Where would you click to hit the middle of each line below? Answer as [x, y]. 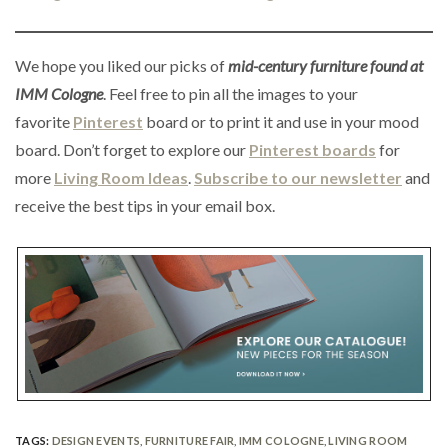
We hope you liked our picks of [120, 65]
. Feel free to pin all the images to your [230, 93]
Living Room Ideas [121, 177]
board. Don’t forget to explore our [132, 149]
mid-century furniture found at [324, 65]
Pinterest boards [312, 149]
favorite [44, 121]
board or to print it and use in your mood [281, 121]
